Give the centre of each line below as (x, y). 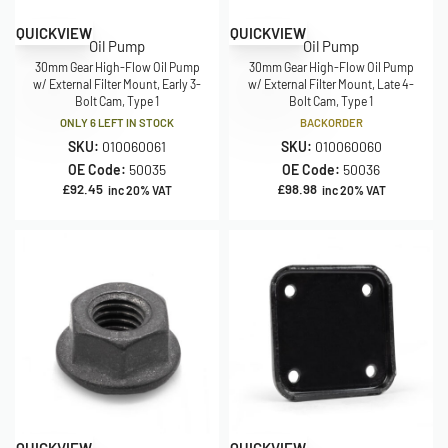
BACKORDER (331, 122)
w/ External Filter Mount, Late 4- (331, 84)
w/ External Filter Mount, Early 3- (117, 84)
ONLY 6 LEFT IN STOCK (117, 122)
